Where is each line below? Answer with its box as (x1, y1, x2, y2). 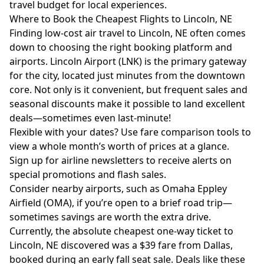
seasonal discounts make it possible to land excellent (9, 97, 245, 110)
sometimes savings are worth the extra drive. (9, 210, 211, 223)
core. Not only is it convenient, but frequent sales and (9, 83, 247, 96)
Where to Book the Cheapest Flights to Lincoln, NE (9, 12, 232, 25)
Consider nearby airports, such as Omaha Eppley (9, 182, 227, 195)
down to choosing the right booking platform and (9, 41, 232, 54)
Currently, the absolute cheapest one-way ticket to (9, 225, 233, 237)
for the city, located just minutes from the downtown (9, 69, 245, 82)
